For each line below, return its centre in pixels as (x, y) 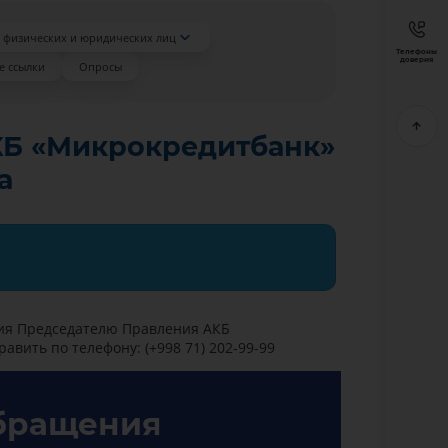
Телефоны (416, 51)
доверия (416, 59)
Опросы (100, 66)
